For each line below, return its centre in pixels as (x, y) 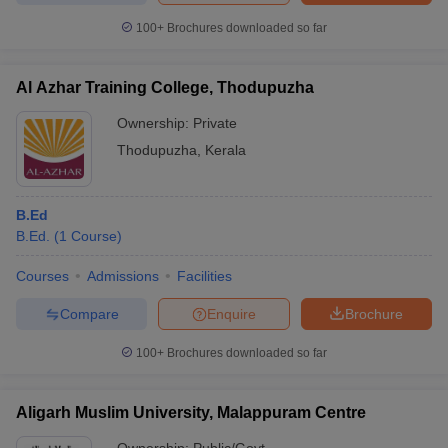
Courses (42, 276)
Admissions (123, 276)
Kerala (225, 150)
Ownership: (155, 123)
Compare (89, 313)
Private (215, 123)
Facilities (204, 276)
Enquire (231, 313)
